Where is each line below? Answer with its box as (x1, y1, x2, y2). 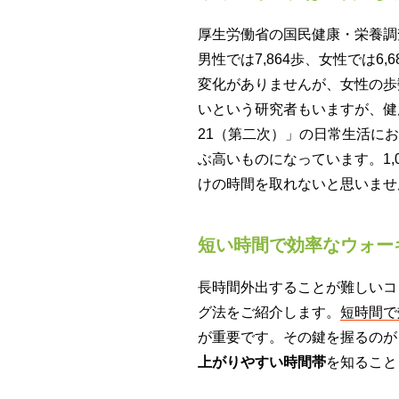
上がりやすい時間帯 (198, 354, 326, 370)
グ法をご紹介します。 (198, 304, 340, 320)
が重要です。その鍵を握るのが (198, 329, 397, 345)
